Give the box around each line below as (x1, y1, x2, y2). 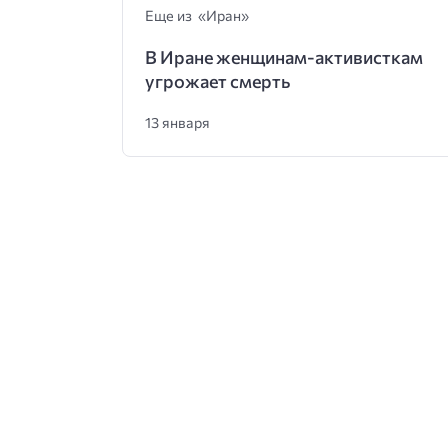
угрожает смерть (144, 70, 290, 92)
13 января (144, 113, 210, 131)
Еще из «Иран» (144, 6, 249, 24)
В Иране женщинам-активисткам (144, 46, 423, 68)
